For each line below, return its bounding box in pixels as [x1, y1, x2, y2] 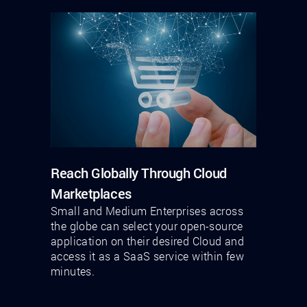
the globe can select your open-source [51, 218, 243, 233]
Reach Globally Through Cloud [51, 163, 227, 182]
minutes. [51, 263, 95, 278]
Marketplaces [51, 184, 132, 202]
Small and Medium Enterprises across [51, 203, 243, 218]
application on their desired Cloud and [51, 233, 245, 248]
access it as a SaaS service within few [51, 248, 245, 263]
